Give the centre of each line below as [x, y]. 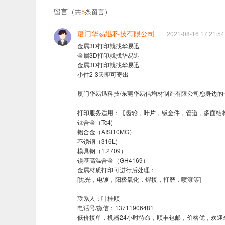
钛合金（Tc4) [97, 122]
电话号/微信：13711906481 [116, 207]
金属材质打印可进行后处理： [117, 169]
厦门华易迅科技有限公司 [116, 33]
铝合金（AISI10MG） [106, 131]
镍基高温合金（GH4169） [113, 160]
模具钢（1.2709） [103, 150]
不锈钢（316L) [98, 141]
